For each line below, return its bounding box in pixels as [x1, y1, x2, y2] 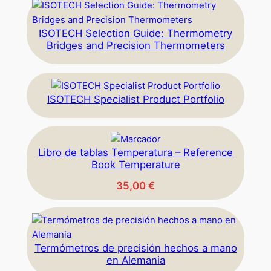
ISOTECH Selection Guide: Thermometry [39, 27, 232, 40]
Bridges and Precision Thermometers [46, 39, 225, 52]
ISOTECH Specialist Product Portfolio [47, 93, 224, 105]
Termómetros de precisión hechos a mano [34, 242, 237, 255]
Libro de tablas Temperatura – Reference [38, 146, 233, 158]
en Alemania [106, 254, 165, 267]
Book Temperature [91, 158, 180, 171]
